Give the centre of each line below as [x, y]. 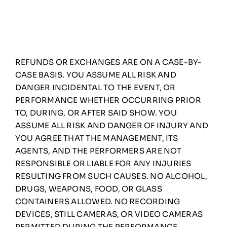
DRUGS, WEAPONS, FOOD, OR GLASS [89, 188]
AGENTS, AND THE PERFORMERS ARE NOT [99, 150]
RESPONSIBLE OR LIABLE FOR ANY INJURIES [103, 163]
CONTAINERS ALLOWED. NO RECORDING [98, 201]
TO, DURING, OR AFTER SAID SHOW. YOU [96, 112]
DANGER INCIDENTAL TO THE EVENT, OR [96, 87]
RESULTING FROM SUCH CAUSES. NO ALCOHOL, [111, 176]
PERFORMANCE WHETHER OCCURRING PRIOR [108, 100]
